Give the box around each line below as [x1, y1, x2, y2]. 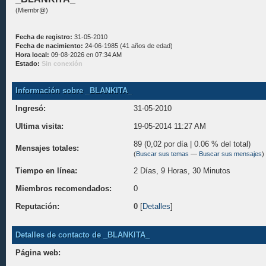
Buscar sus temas [136, 150, 189, 157]
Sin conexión [42, 60, 83, 67]
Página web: [15, 248, 61, 257]
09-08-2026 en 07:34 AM [49, 51, 122, 58]
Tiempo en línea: [15, 166, 77, 175]
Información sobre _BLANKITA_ [15, 86, 132, 95]
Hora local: [15, 51, 49, 58]
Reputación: [15, 202, 59, 211]
